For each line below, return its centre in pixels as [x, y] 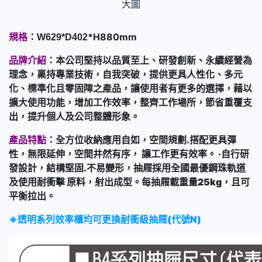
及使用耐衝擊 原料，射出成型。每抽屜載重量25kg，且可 [129, 182]
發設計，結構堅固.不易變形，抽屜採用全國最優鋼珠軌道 [127, 168]
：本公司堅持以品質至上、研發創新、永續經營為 [149, 60]
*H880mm [112, 37]
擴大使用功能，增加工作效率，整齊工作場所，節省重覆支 [130, 102]
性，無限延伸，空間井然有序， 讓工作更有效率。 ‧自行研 [129, 154]
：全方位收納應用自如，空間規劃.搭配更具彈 [141, 139]
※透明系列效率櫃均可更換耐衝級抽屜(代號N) [105, 219]
